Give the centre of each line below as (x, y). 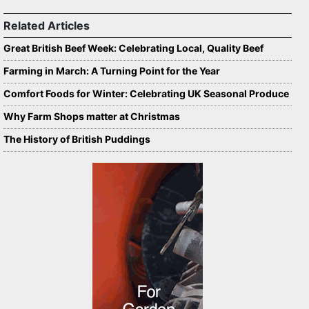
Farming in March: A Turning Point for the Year (112, 71)
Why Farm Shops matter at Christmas (92, 116)
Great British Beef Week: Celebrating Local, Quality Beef (133, 48)
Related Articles (47, 26)
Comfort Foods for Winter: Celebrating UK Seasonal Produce (146, 93)
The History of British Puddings (78, 139)
